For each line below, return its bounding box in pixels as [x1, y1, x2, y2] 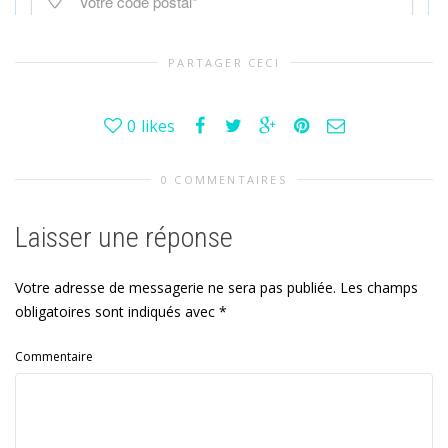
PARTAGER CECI [168, 54, 280, 70]
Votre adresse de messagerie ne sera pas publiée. [15, 277, 336, 297]
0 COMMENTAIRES [161, 171, 287, 187]
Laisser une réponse [15, 220, 233, 254]
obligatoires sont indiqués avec [15, 301, 219, 321]
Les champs [336, 277, 418, 297]
